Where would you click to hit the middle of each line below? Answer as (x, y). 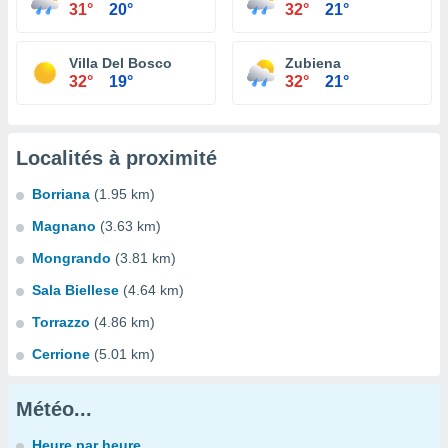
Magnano (64, 226)
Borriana (61, 194)
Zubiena (313, 63)
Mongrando (71, 258)
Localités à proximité (116, 158)
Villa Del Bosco (120, 63)
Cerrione (61, 354)
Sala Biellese (75, 290)
